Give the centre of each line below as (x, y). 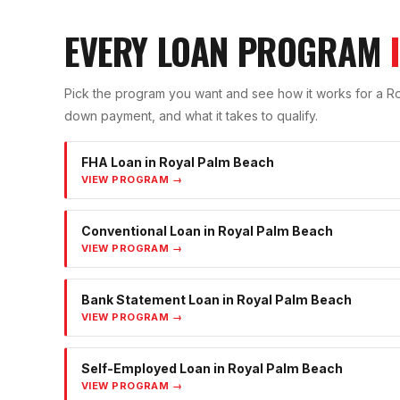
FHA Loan (112, 162)
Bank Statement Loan (150, 300)
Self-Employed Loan (146, 369)
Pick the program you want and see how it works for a (225, 94)
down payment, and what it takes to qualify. (191, 116)
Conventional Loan (141, 231)
